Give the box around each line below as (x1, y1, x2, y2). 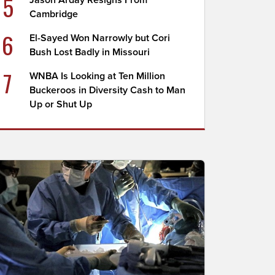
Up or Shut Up (29, 98, 93, 110)
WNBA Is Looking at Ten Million (29, 70, 166, 82)
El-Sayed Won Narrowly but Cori (29, 32, 171, 44)
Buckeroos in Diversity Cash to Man (29, 84, 186, 96)
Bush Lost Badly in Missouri (29, 46, 150, 58)
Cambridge (29, 8, 79, 20)
